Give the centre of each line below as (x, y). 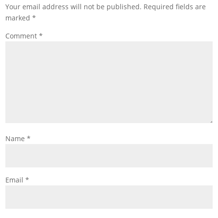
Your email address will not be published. (74, 6)
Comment (22, 36)
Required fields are (175, 6)
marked (19, 18)
